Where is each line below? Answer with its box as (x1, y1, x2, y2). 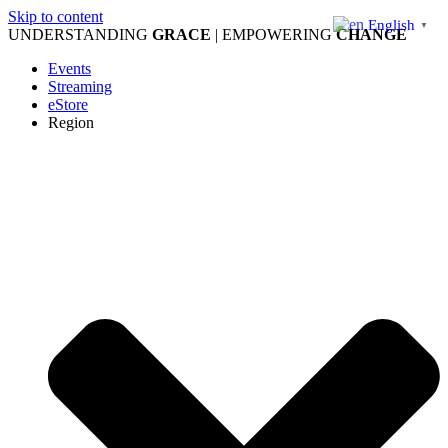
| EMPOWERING (211, 26, 336, 43)
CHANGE (336, 26, 407, 43)
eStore (48, 96, 88, 113)
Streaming (48, 78, 112, 95)
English (368, 16, 415, 33)
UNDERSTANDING (8, 26, 152, 43)
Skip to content (8, 8, 103, 25)
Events (48, 60, 91, 77)
